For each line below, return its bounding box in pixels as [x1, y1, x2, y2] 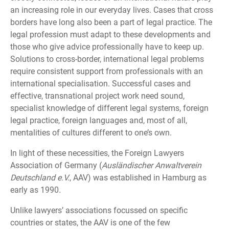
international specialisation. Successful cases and [10, 79, 191, 89]
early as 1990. [10, 185, 61, 195]
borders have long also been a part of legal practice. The [10, 17, 212, 28]
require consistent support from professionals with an [10, 66, 203, 77]
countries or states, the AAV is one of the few [10, 218, 170, 228]
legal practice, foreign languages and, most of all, [10, 116, 187, 126]
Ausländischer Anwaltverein [102, 161, 201, 171]
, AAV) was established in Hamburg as [70, 173, 207, 183]
